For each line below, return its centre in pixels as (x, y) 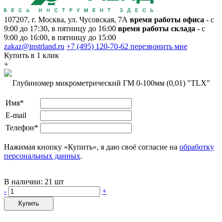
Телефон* (22, 127)
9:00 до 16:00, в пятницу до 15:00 (60, 37)
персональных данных (42, 156)
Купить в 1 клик (31, 55)
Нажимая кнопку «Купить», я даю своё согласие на (92, 147)
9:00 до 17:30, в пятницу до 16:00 (60, 28)
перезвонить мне (159, 46)
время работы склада (157, 28)
